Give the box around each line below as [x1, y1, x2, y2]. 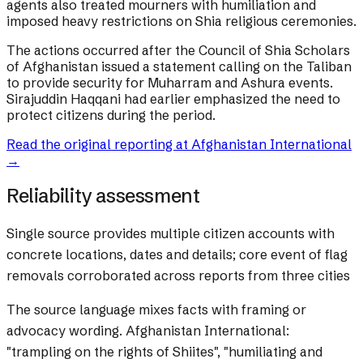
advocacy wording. [6, 322, 122, 340]
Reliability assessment [6, 184, 200, 208]
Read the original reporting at [6, 136, 191, 153]
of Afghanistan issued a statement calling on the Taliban [6, 58, 352, 75]
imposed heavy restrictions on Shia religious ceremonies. [6, 13, 357, 30]
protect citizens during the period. [6, 107, 216, 124]
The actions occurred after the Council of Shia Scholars [6, 42, 350, 59]
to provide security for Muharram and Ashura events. [6, 75, 333, 92]
